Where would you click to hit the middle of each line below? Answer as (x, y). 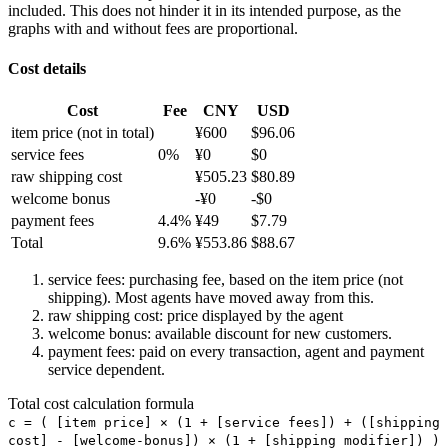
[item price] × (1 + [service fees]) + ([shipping (244, 422)
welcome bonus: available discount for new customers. (220, 333)
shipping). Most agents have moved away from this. (211, 297)
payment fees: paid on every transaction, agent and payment (236, 351)
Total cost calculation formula (101, 403)
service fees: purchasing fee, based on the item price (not (225, 279)
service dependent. (106, 369)
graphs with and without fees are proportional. (153, 29)
